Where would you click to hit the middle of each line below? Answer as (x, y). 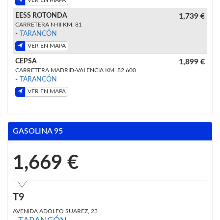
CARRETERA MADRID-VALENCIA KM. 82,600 (76, 70)
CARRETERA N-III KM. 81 (49, 24)
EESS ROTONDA (41, 15)
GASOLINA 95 (38, 131)
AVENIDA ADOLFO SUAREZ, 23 (55, 211)
